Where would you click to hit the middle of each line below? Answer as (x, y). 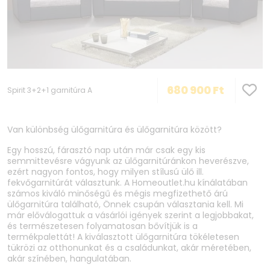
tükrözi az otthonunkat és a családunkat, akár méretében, (129, 248)
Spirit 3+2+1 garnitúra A (50, 90)
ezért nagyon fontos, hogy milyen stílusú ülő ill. (105, 172)
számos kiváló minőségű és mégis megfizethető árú (118, 194)
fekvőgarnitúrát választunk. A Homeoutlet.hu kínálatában (127, 183)
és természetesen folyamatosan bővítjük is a (102, 226)
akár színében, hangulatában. (71, 259)
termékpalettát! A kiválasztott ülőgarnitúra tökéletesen (123, 237)
